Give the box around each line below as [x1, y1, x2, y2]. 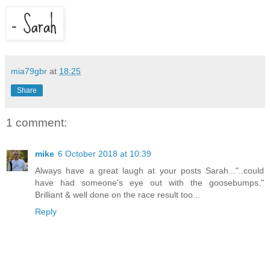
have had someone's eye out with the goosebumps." [35, 178, 264, 188]
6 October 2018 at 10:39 [58, 149, 151, 159]
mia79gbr [11, 66, 47, 76]
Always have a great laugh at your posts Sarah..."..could [35, 166, 264, 176]
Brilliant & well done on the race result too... [35, 190, 200, 200]
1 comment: [6, 116, 67, 129]
